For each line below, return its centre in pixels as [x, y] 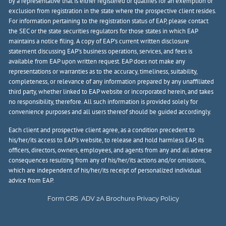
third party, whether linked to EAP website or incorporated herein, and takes [111, 91]
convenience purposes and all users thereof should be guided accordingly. [110, 111]
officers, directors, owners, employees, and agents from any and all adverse [110, 150]
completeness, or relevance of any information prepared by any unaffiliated [111, 81]
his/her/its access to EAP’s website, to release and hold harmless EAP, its [106, 140]
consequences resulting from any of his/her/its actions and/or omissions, [107, 160]
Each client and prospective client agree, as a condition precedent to [102, 130]
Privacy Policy [158, 198]
